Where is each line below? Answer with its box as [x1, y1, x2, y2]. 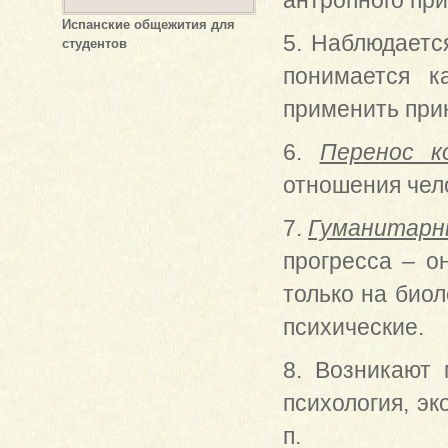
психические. [282, 314, 424, 340]
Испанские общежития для [61, 17, 235, 32]
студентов [61, 36, 127, 51]
